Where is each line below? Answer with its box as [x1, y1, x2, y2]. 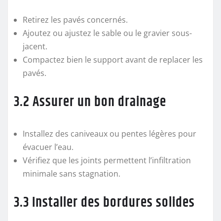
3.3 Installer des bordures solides [14, 192, 195, 213]
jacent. [23, 40, 47, 52]
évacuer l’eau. [23, 141, 74, 152]
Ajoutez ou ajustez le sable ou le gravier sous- [23, 27, 192, 38]
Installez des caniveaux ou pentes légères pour [23, 128, 196, 139]
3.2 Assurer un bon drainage [14, 91, 166, 112]
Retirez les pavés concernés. [23, 14, 128, 25]
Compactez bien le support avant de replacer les [23, 54, 203, 65]
